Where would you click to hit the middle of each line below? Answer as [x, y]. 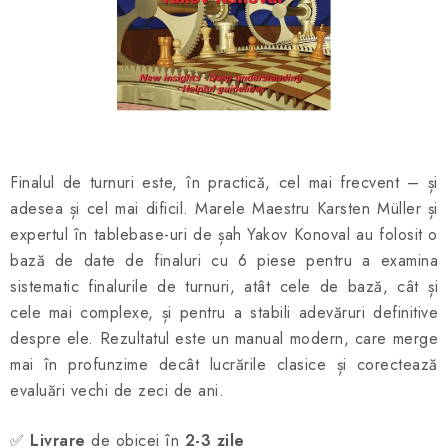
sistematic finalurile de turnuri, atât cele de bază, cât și [224, 286]
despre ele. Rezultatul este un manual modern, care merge [224, 338]
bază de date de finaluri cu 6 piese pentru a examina [224, 260]
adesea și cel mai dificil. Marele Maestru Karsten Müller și [224, 208]
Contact [90, 162]
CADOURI [50, 105]
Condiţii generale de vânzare [317, 162]
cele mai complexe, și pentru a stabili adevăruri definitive [224, 312]
